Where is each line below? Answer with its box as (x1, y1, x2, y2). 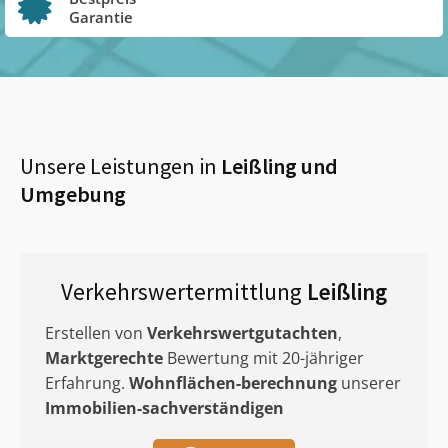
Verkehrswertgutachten (147, 322, 338, 344)
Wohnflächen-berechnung (129, 372, 337, 394)
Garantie (69, 6, 133, 27)
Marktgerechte (45, 347, 163, 369)
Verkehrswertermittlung (61, 277, 307, 306)
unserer (337, 372, 401, 394)
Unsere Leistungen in (20, 152, 217, 180)
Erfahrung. (45, 372, 129, 394)
